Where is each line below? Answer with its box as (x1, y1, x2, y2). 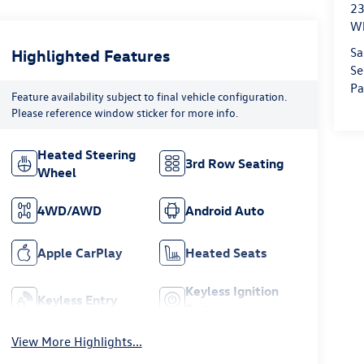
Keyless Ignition (185, 283, 279, 300)
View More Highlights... (11, 333, 142, 350)
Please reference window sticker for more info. (11, 105, 238, 121)
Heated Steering (37, 146, 136, 163)
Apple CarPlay (37, 245, 122, 262)
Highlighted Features (11, 45, 170, 66)
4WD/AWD (37, 202, 102, 219)
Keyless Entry (37, 292, 117, 309)
